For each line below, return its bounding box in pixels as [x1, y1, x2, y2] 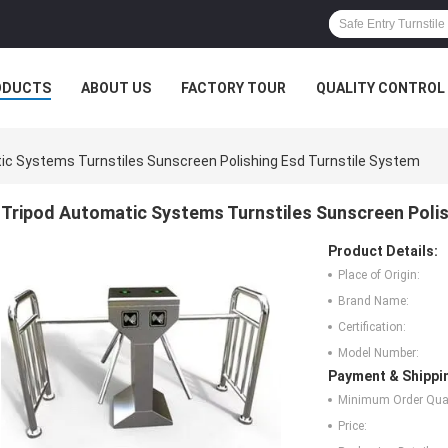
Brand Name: [338, 294, 409, 309]
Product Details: [328, 243, 438, 260]
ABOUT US [81, 80, 151, 96]
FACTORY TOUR [181, 80, 286, 96]
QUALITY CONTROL [316, 80, 445, 96]
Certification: [338, 320, 406, 335]
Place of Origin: [338, 268, 420, 283]
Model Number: [338, 346, 419, 361]
